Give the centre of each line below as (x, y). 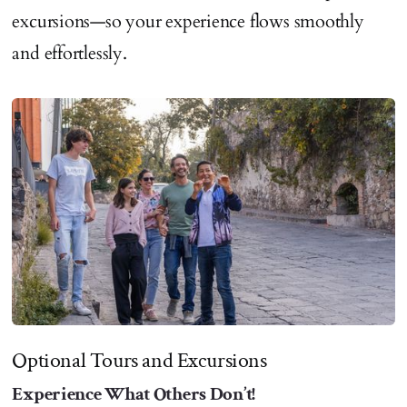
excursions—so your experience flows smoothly (188, 21)
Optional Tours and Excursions (139, 360)
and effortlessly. (69, 53)
